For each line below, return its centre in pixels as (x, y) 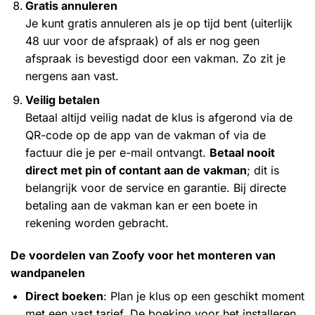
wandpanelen (48, 273)
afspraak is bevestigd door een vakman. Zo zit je (155, 58)
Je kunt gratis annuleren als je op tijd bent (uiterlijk (159, 23)
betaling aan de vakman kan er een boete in (141, 206)
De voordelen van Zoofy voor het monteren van (143, 256)
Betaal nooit (242, 153)
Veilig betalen (62, 100)
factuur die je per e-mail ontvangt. (117, 153)
